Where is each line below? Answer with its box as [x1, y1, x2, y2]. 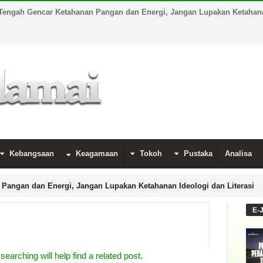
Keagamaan [76, 149, 118, 158]
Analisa [225, 149, 252, 158]
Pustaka [184, 149, 213, 158]
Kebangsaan [9, 149, 54, 158]
